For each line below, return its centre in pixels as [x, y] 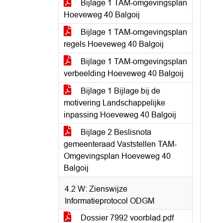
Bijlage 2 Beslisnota [115, 132]
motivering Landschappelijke [114, 103]
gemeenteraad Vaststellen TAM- [120, 144]
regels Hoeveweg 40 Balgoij [114, 44]
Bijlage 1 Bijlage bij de [119, 91]
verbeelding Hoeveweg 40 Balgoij [124, 73]
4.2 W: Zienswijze [96, 189]
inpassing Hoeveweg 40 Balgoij [120, 115]
